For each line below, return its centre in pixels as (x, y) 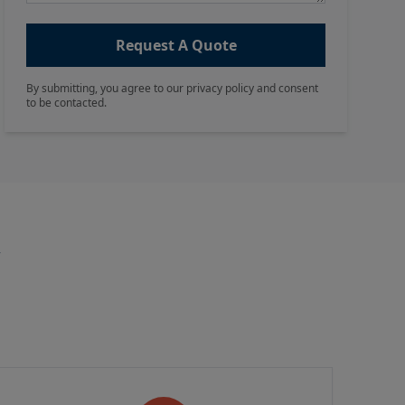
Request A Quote (176, 45)
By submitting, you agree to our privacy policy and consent (173, 88)
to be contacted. (67, 103)
